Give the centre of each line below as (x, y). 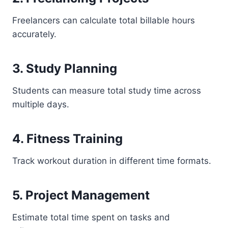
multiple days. (41, 104)
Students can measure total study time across (107, 91)
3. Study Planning (65, 68)
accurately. (34, 34)
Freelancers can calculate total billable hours (104, 20)
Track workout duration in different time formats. (112, 161)
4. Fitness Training (67, 139)
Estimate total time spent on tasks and (91, 217)
